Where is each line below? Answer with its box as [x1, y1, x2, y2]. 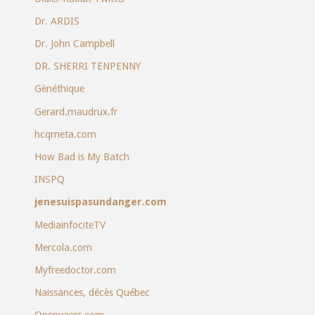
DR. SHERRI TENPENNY [34, 60, 141, 72]
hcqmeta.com [34, 128, 96, 140]
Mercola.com [34, 241, 92, 253]
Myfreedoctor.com [34, 264, 116, 276]
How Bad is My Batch [34, 150, 129, 162]
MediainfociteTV [34, 219, 105, 231]
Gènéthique [34, 83, 84, 95]
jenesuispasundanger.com [34, 196, 167, 208]
